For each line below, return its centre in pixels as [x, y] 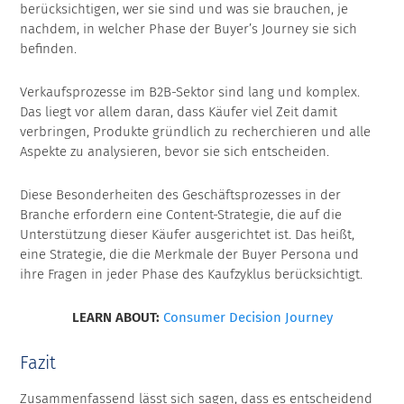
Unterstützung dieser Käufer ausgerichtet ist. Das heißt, [188, 235]
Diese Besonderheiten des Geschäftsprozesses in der [181, 195]
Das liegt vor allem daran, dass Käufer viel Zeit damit [179, 112]
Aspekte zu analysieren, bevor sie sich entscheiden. [175, 152]
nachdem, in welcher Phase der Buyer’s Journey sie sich [189, 29]
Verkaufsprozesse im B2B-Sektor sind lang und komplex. [190, 92]
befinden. [49, 49]
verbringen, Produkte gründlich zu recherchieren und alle [196, 132]
